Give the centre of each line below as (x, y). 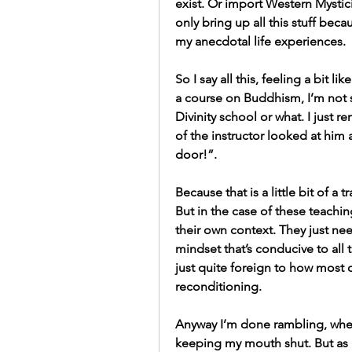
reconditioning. (218, 286)
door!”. (196, 154)
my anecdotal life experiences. (260, 41)
